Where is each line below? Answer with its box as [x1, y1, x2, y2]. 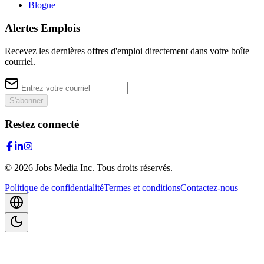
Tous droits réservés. [97, 163, 173, 173]
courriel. [5, 56, 35, 67]
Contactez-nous [180, 183, 238, 193]
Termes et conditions [104, 183, 180, 193]
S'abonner [9, 95, 43, 105]
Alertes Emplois [5, 22, 80, 35]
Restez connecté [5, 117, 79, 130]
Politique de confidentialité [5, 183, 104, 193]
